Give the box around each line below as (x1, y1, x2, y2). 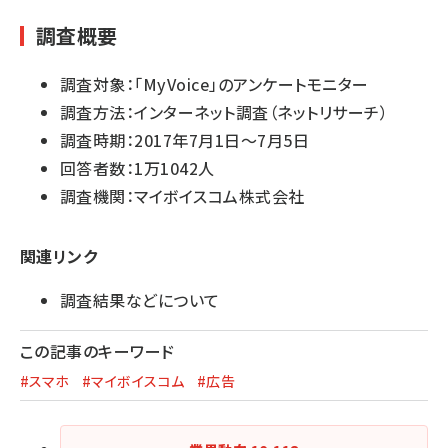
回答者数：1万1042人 (60, 156, 215, 181)
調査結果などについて (60, 288, 220, 313)
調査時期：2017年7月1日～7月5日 (60, 128, 332, 153)
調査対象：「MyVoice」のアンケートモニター (60, 72, 369, 97)
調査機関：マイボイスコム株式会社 (60, 184, 305, 209)
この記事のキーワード (20, 339, 175, 364)
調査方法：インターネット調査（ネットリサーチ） (60, 100, 389, 125)
